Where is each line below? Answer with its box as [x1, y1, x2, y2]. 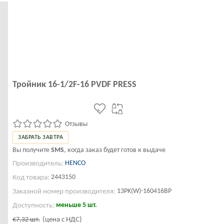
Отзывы [65, 120, 87, 128]
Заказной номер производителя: [12, 188, 115, 195]
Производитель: [12, 160, 63, 167]
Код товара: [12, 174, 49, 181]
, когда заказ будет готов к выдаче [64, 146, 165, 154]
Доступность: [12, 202, 54, 209]
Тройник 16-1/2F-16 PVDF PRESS [12, 80, 136, 89]
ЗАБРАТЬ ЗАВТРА [18, 134, 63, 140]
